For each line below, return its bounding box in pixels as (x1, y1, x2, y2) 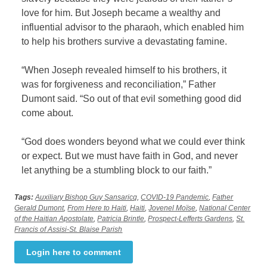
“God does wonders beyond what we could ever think (21, 136, 246, 147)
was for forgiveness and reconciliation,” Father (21, 79, 216, 90)
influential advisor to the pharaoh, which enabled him (21, 22, 244, 33)
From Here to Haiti (67, 204, 127, 213)
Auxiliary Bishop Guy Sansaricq (35, 193, 138, 202)
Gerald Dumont (14, 204, 64, 213)
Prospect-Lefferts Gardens (148, 215, 233, 223)
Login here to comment (26, 247, 122, 257)
